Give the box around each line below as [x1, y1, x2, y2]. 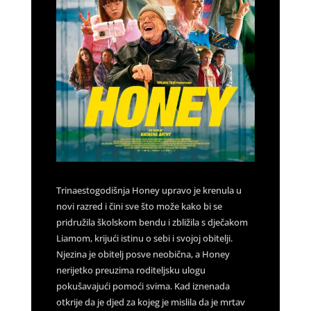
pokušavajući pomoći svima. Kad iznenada [56, 279, 230, 292]
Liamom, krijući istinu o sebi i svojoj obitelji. [56, 231, 233, 244]
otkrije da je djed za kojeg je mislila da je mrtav [56, 295, 245, 308]
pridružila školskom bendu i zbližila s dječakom [56, 215, 248, 228]
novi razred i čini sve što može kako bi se [56, 199, 222, 212]
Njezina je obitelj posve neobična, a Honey [56, 247, 230, 260]
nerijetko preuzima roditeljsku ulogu [56, 263, 205, 276]
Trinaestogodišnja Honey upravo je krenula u [56, 183, 242, 196]
